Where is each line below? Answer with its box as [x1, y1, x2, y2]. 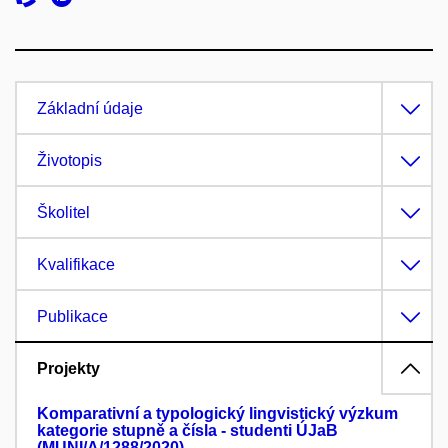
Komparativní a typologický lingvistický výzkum [37, 404, 398, 422]
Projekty [37, 359, 100, 377]
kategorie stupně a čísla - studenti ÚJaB [37, 421, 338, 439]
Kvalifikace [37, 255, 115, 273]
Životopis [37, 151, 102, 169]
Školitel [37, 203, 90, 221]
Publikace [37, 307, 108, 325]
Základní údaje [37, 99, 143, 117]
